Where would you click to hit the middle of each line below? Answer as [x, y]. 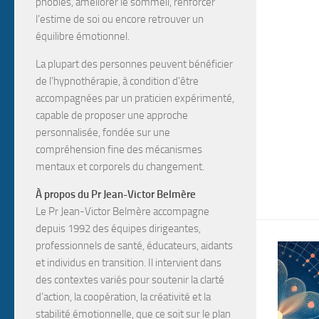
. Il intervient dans [183, 263]
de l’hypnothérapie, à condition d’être [117, 81]
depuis [52, 229]
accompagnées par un [85, 98]
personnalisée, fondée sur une [103, 132]
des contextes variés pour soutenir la [118, 280]
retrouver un [176, 19]
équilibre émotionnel [82, 36]
